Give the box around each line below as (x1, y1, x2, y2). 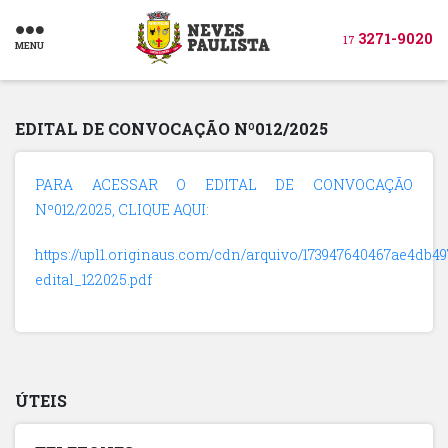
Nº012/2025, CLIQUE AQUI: (35, 200, 209, 219)
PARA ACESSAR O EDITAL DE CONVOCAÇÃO (35, 175, 413, 194)
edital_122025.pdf (35, 270, 152, 289)
